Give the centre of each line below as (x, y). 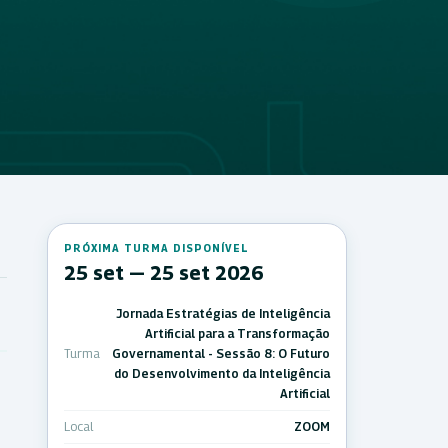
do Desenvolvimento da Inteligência (222, 373)
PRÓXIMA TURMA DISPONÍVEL (156, 247)
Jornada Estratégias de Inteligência (223, 313)
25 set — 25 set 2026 (163, 272)
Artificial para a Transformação (237, 333)
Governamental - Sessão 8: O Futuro (221, 353)
